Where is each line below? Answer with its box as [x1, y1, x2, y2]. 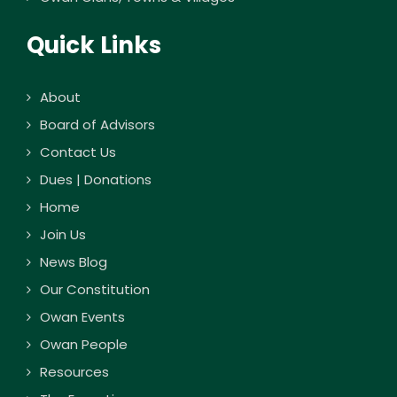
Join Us [40, 225, 86, 245]
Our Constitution [40, 280, 150, 300]
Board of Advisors [40, 115, 155, 135]
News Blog [40, 253, 107, 272]
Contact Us [40, 143, 116, 162]
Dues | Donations [40, 170, 152, 190]
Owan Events [40, 307, 125, 327]
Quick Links [27, 29, 161, 62]
